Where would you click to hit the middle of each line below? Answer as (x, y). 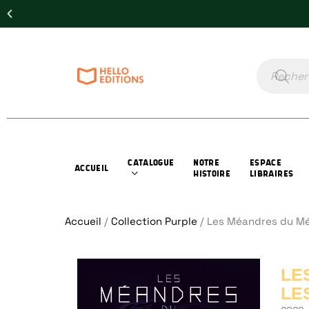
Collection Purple (154, 221)
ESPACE (266, 162)
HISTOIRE (212, 173)
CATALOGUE (151, 162)
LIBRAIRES (272, 173)
